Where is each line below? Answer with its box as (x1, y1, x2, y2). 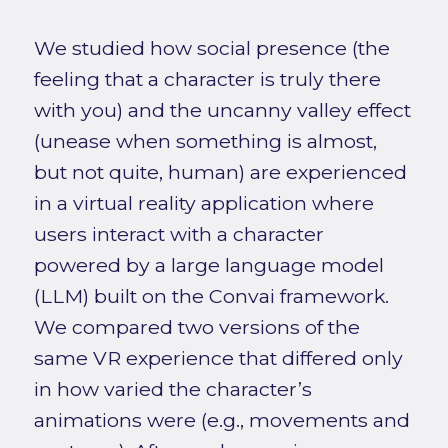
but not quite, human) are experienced (33, 160, 407, 185)
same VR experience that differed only (33, 346, 403, 371)
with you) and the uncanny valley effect (33, 98, 411, 123)
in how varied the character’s (33, 377, 312, 402)
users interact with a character (33, 222, 324, 247)
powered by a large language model (33, 253, 384, 278)
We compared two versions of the (33, 315, 360, 340)
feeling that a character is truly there (33, 67, 381, 92)
